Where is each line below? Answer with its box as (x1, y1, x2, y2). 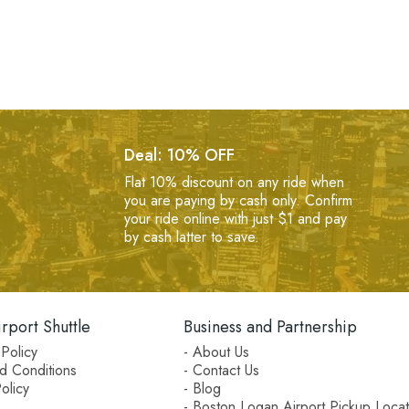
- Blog (184, 378, 222, 400)
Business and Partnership (184, 315, 358, 340)
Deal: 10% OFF (123, 143, 235, 168)
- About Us (184, 341, 250, 363)
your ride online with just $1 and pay (123, 208, 347, 230)
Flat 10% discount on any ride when (123, 172, 344, 194)
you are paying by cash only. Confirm (123, 190, 352, 212)
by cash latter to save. (123, 226, 259, 248)
